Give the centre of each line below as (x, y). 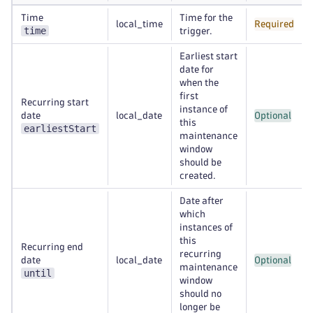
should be (201, 162)
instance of (204, 109)
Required (274, 24)
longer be (200, 307)
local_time (139, 24)
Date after (202, 201)
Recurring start (55, 102)
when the (199, 83)
